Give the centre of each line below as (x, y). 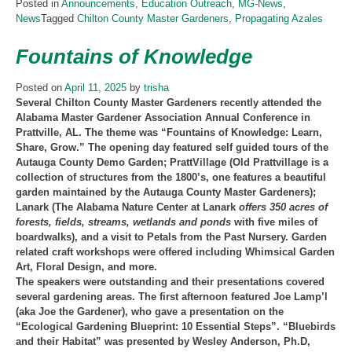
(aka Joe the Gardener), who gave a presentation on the (150, 311)
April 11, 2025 (95, 87)
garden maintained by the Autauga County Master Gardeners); (166, 192)
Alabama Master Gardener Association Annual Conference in (163, 117)
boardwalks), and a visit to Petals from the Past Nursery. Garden (171, 236)
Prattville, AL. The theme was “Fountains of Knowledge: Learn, (169, 132)
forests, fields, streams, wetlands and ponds (123, 222)
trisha (156, 87)
